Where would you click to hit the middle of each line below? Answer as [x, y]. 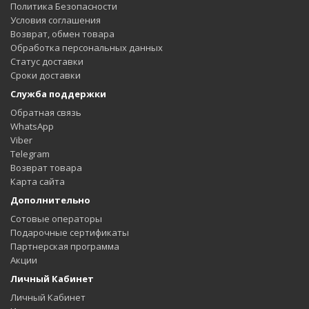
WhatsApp [32, 126]
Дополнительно [50, 200]
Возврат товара [46, 168]
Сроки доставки [46, 75]
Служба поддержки [58, 94]
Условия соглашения [56, 20]
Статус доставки [47, 61]
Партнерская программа [65, 246]
